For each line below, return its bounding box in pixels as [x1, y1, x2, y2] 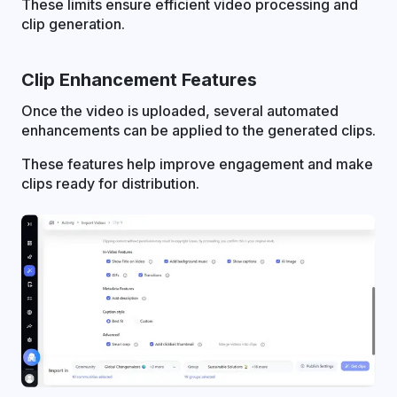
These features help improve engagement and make [21, 155, 373, 174]
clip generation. [21, 15, 125, 34]
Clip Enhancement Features [21, 69, 257, 91]
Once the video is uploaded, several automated [21, 102, 339, 121]
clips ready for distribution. [21, 175, 199, 193]
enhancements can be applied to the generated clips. [21, 121, 376, 140]
